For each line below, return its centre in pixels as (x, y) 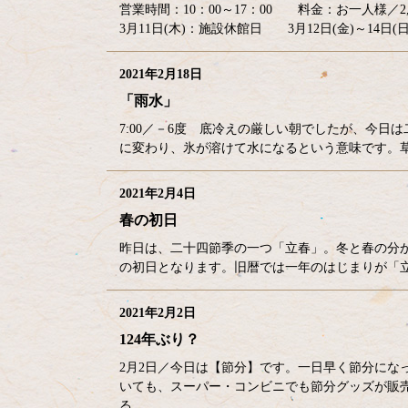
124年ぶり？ (159, 339)
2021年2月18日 (161, 74)
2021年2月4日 (158, 194)
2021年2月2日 (158, 313)
